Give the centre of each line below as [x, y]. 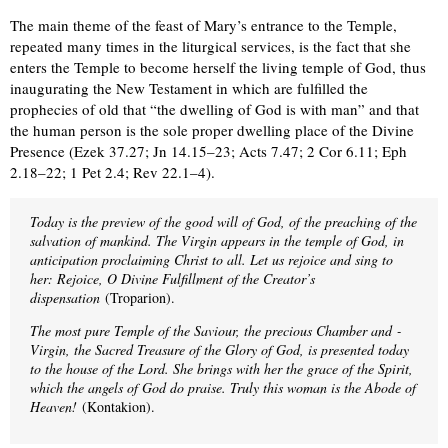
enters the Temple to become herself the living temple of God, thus [218, 66]
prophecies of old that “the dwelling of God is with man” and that [214, 108]
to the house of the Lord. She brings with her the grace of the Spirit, [221, 368]
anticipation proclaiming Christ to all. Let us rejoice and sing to [211, 259]
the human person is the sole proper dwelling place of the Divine [212, 129]
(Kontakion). [116, 406]
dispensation [65, 297]
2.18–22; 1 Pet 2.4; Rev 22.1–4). [112, 171]
